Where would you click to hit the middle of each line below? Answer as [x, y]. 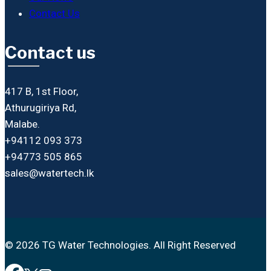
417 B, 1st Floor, [41, 92]
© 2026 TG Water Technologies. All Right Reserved [120, 245]
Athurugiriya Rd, [41, 108]
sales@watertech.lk [49, 173]
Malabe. [22, 124]
